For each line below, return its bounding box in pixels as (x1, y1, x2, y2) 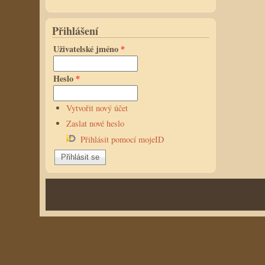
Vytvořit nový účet (66, 102, 128, 114)
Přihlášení (52, 22, 99, 38)
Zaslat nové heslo (66, 118, 124, 130)
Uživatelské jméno (53, 42, 121, 55)
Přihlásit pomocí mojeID (80, 133, 164, 145)
